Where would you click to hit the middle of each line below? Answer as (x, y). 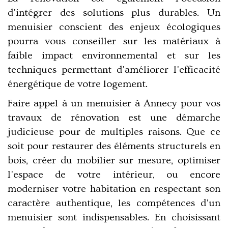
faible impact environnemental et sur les (114, 56)
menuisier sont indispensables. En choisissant (114, 218)
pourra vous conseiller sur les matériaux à (114, 41)
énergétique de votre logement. (78, 84)
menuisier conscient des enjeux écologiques (114, 27)
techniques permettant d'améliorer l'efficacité (114, 70)
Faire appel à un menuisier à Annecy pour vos (114, 104)
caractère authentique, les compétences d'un (114, 203)
